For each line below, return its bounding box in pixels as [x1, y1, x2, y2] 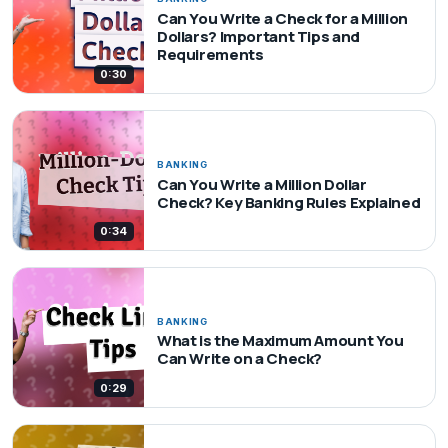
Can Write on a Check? [156, 348, 323, 370]
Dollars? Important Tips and [156, 25, 360, 47]
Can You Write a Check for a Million [156, 7, 408, 29]
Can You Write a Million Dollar [156, 173, 367, 195]
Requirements [156, 43, 264, 65]
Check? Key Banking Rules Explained [156, 191, 421, 213]
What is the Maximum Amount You [156, 330, 404, 352]
